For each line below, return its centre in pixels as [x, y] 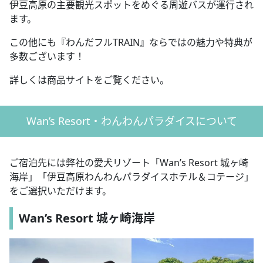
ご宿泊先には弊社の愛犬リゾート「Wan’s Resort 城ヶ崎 [129, 162]
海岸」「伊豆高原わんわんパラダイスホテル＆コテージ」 [131, 176]
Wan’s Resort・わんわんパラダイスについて [131, 121]
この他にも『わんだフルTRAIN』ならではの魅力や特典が [131, 42]
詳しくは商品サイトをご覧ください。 [89, 80]
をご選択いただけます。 [60, 190]
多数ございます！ [47, 56]
